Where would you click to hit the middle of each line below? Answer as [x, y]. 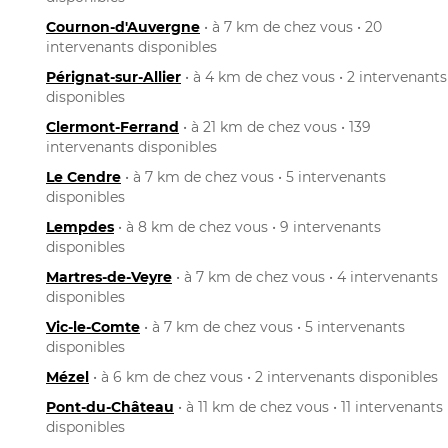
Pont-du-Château [110, 406]
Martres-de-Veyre [109, 276]
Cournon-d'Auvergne [123, 26]
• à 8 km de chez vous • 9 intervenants [247, 226]
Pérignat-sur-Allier [113, 76]
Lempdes [80, 226]
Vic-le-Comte [93, 326]
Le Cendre [83, 176]
